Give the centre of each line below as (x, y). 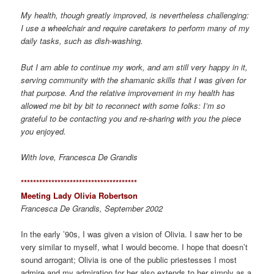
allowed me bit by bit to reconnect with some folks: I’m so (123, 105)
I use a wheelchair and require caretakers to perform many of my (135, 28)
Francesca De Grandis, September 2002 (92, 208)
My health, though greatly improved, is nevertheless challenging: (135, 15)
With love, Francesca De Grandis (80, 157)
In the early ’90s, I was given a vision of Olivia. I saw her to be (132, 234)
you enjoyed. (44, 131)
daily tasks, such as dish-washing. (82, 41)
